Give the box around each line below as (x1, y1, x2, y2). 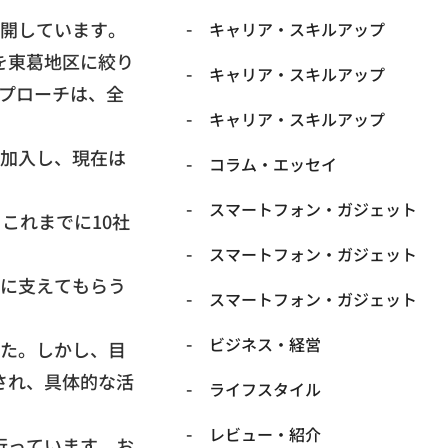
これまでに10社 (2, 208, 130, 234)
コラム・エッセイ (208, 152, 337, 177)
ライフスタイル (208, 377, 321, 402)
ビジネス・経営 (208, 332, 321, 357)
